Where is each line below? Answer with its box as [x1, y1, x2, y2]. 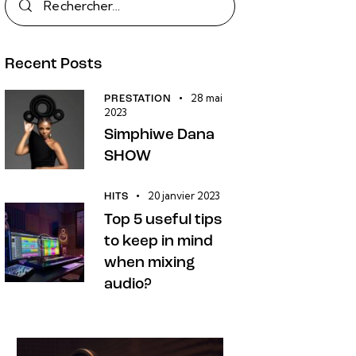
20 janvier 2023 [148, 189, 221, 203]
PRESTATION [104, 93, 172, 104]
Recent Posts [5, 56, 103, 72]
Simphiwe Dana [104, 127, 215, 143]
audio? [104, 277, 153, 293]
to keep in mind [104, 234, 214, 250]
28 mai [191, 91, 223, 104]
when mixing [104, 256, 195, 272]
